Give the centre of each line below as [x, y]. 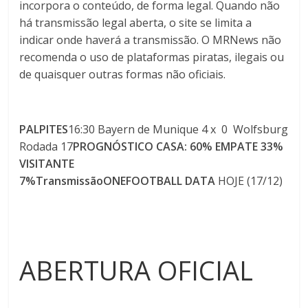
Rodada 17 [46, 146]
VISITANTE [48, 164]
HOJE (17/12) [251, 181]
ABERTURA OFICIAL [136, 270]
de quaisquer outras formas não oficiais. [124, 74]
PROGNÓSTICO [113, 146]
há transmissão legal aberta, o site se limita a [136, 23]
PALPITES [44, 129]
